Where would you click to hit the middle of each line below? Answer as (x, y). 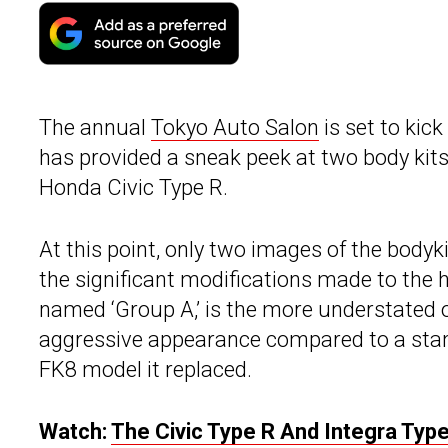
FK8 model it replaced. (145, 370)
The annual (95, 128)
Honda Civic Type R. (133, 188)
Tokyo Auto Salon (235, 128)
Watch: (75, 432)
